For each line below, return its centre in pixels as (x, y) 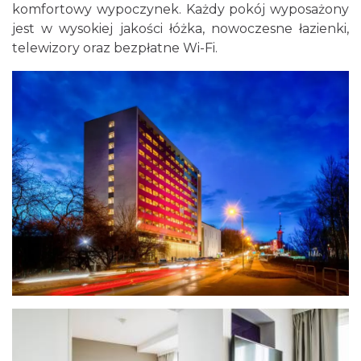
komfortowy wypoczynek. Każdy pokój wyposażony (180, 9)
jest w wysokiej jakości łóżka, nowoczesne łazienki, (180, 29)
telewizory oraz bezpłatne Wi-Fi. (115, 48)
